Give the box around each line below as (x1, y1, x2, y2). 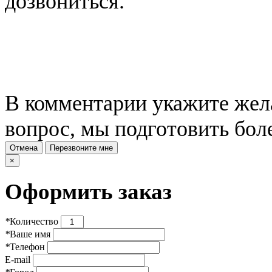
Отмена (10, 143, 38, 152)
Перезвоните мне (50, 143, 113, 152)
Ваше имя (10, 229, 50, 240)
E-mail (5, 254, 30, 265)
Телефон (10, 242, 45, 253)
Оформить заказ (5, 178, 172, 204)
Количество (10, 216, 58, 227)
